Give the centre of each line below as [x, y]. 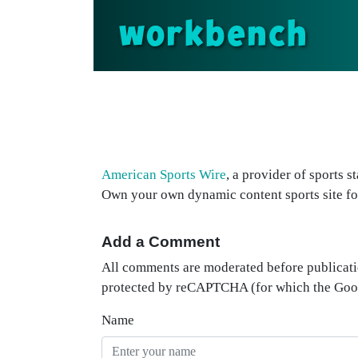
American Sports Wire [164, 175]
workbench [213, 35]
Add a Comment [161, 242]
